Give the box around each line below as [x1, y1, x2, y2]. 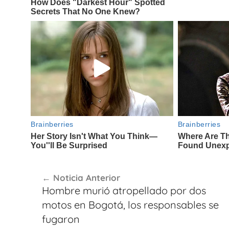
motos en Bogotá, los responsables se [41, 198, 219, 211]
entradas [28, 195, 84, 213]
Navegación [28, 158, 103, 176]
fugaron [41, 213, 80, 225]
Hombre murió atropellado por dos [41, 184, 206, 197]
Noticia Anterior [53, 172, 120, 183]
